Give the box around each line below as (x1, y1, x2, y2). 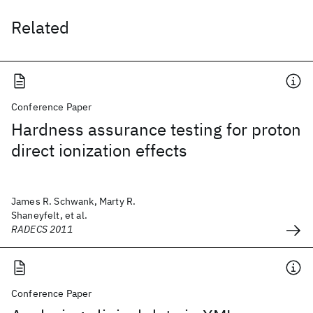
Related (11, 16, 69, 38)
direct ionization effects (11, 139, 187, 161)
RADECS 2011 (11, 223, 73, 235)
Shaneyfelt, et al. (11, 209, 87, 221)
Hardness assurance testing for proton (11, 118, 301, 140)
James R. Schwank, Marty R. (11, 195, 136, 208)
